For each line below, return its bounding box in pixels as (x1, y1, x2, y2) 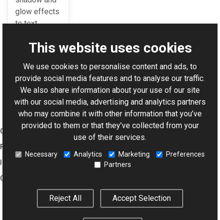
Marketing (118, 150, 150, 158)
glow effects (15, 7, 59, 16)
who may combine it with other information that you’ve (18, 109, 202, 119)
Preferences (166, 150, 205, 158)
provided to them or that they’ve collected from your (21, 121, 199, 131)
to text (15, 19, 37, 28)
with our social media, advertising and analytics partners (14, 97, 206, 107)
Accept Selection (112, 193, 171, 203)
